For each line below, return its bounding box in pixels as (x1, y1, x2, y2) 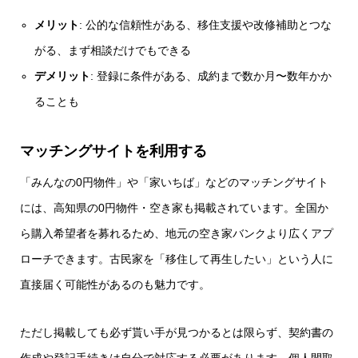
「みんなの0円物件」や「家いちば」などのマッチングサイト (20, 175, 328, 189)
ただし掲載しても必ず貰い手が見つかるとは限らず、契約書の (20, 325, 333, 339)
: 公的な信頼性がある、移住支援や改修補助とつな (79, 18, 332, 31)
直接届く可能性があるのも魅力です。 (20, 277, 210, 291)
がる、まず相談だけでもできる (34, 43, 192, 57)
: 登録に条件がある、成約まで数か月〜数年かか (90, 69, 332, 82)
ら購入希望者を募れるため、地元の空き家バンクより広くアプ (20, 226, 333, 240)
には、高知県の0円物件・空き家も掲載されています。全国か (20, 201, 328, 214)
